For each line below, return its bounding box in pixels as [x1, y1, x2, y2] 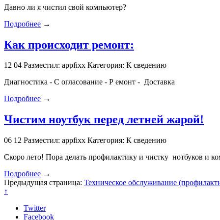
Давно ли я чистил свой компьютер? [4, 2, 126, 11]
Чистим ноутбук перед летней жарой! [4, 113, 204, 126]
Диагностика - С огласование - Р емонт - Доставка [4, 78, 175, 86]
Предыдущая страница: [4, 178, 84, 187]
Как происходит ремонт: [4, 38, 134, 51]
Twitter [24, 204, 46, 213]
